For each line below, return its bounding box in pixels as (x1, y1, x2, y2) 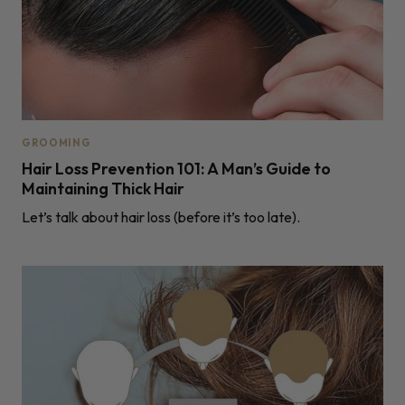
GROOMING (22, 137, 92, 150)
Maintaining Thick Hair (22, 177, 184, 199)
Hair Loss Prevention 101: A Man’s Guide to (22, 157, 331, 179)
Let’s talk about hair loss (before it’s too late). (22, 207, 300, 226)
